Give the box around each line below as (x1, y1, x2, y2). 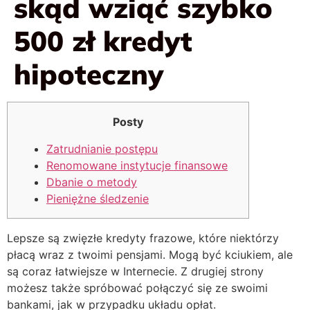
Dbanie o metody (46, 174, 137, 189)
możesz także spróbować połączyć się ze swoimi (7, 280, 268, 295)
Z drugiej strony (181, 264, 264, 278)
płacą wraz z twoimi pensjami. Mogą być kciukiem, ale (7, 247, 293, 262)
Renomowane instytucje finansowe (46, 158, 228, 172)
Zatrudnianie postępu (46, 141, 158, 156)
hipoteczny (14, 56, 163, 91)
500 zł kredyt (14, 23, 192, 58)
